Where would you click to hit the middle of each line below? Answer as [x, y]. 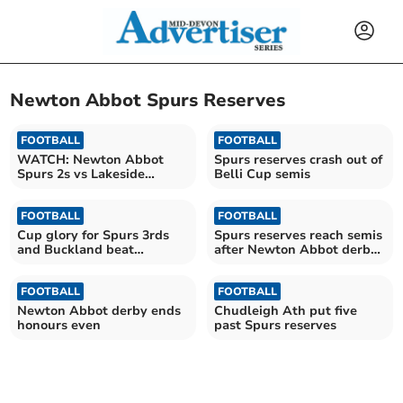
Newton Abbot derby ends [99, 310]
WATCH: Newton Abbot [91, 159]
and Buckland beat [76, 249]
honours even [59, 325]
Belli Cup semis [262, 174]
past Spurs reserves [275, 325]
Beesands [47, 264]
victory [235, 264]
